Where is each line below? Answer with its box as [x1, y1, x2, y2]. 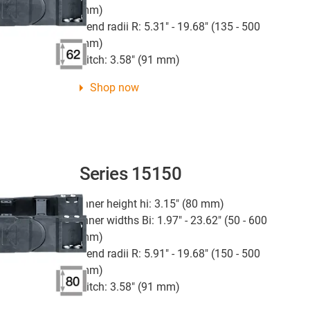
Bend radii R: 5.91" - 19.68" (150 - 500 [79, 246, 260, 260]
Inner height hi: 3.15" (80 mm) [79, 197, 224, 210]
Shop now [89, 80, 139, 94]
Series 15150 [79, 163, 182, 184]
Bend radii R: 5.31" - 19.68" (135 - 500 [79, 19, 260, 33]
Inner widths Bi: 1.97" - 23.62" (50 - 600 [79, 213, 267, 227]
